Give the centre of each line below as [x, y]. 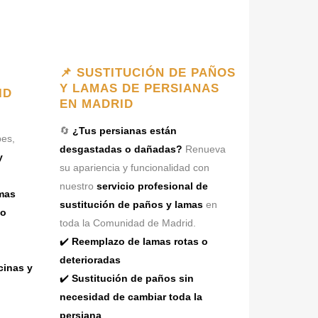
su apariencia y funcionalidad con [134, 168]
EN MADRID [96, 104]
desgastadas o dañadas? [121, 149]
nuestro [78, 186]
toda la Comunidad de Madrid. [127, 223]
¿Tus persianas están [124, 131]
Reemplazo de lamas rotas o [139, 241]
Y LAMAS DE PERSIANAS [139, 88]
